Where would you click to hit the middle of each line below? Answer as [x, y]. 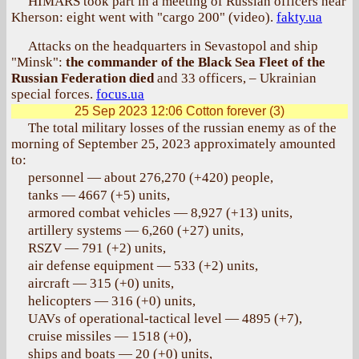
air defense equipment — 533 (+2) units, [143, 266]
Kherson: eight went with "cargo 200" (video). [144, 17]
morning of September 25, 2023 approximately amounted [173, 144]
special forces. [54, 94]
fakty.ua [299, 17]
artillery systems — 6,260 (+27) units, [136, 230]
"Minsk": [38, 62]
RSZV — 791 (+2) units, [97, 248]
